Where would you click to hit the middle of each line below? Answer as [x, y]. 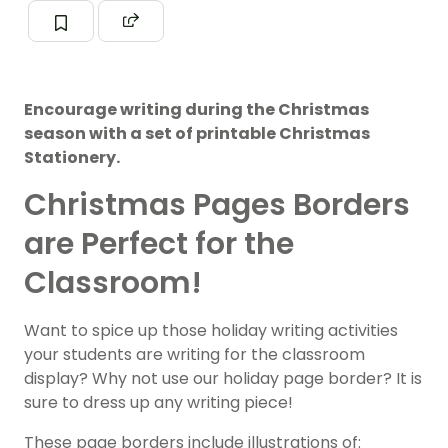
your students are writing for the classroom [194, 355]
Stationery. [72, 158]
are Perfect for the [159, 244]
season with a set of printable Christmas [197, 134]
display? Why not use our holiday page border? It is [223, 379]
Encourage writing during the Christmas [196, 110]
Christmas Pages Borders [217, 205]
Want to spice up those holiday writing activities [211, 331]
